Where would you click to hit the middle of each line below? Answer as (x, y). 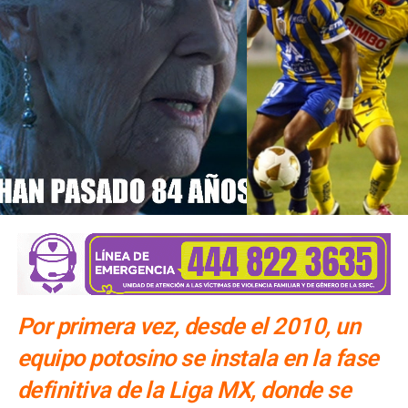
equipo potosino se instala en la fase (198, 358)
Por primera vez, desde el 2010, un (189, 326)
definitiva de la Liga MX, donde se (184, 390)
